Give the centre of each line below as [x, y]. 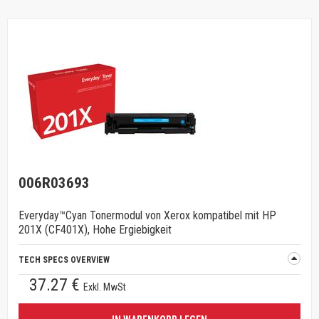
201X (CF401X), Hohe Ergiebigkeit [95, 230]
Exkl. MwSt [105, 287]
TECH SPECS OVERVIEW [64, 260]
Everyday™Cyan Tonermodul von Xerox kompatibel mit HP [147, 215]
